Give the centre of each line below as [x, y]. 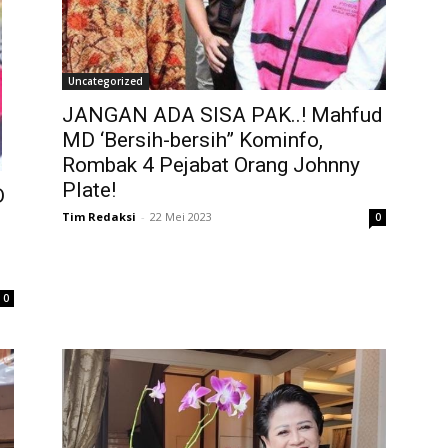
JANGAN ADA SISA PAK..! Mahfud [222, 114]
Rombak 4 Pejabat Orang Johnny [211, 164]
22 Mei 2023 [181, 216]
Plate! [89, 189]
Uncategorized [105, 80]
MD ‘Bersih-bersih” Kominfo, [192, 139]
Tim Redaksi [99, 216]
